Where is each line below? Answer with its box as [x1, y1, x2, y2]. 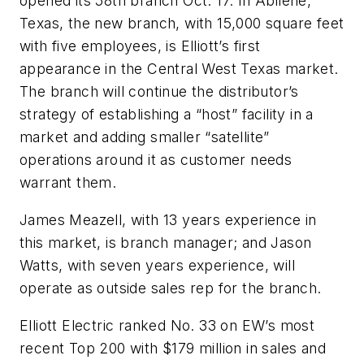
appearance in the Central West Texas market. [19, 60, 339, 78]
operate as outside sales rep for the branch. [19, 279, 322, 297]
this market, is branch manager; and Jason [19, 233, 312, 251]
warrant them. [19, 174, 117, 192]
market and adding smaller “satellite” [19, 128, 270, 146]
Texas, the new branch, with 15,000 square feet [19, 15, 344, 32]
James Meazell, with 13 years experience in [19, 210, 317, 228]
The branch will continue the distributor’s [19, 83, 299, 101]
